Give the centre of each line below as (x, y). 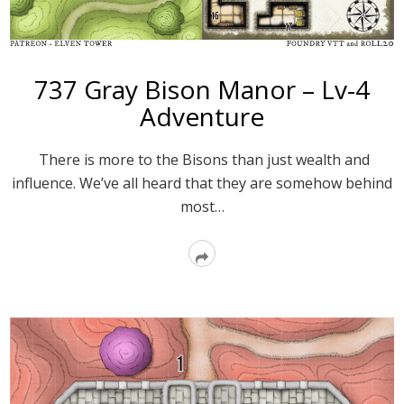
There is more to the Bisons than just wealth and (202, 160)
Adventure (202, 117)
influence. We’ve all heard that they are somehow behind (202, 184)
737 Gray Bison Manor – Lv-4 (202, 90)
